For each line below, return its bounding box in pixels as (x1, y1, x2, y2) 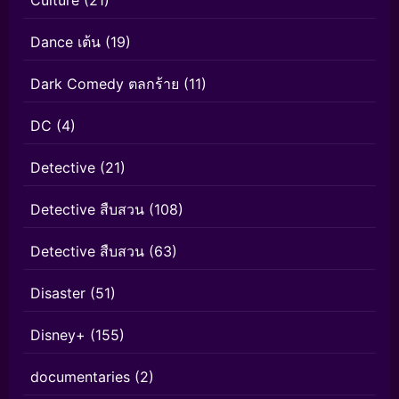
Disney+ (30, 325, 85, 344)
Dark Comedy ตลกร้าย (30, 74, 179, 93)
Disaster (30, 283, 85, 302)
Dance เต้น (30, 32, 101, 51)
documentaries (30, 367, 130, 386)
